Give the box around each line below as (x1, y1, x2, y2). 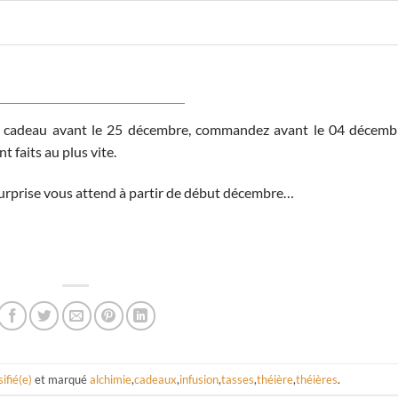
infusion (179, 371, 219, 386)
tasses (221, 371, 255, 386)
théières (296, 371, 338, 386)
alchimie (90, 371, 132, 386)
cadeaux (134, 371, 178, 386)
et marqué (32, 371, 91, 386)
